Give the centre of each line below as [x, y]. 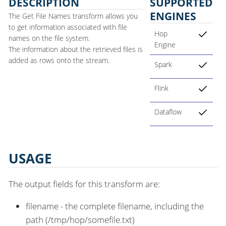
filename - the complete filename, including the [115, 206]
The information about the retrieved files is [76, 49]
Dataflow [168, 112]
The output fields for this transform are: [84, 184]
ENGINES [173, 16]
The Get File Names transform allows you [73, 16]
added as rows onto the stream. [59, 61]
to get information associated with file [68, 27]
